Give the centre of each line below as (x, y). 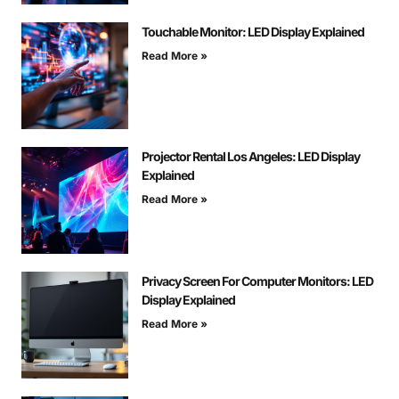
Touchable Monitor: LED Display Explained (253, 32)
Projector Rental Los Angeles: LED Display (251, 157)
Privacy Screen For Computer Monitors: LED (257, 281)
